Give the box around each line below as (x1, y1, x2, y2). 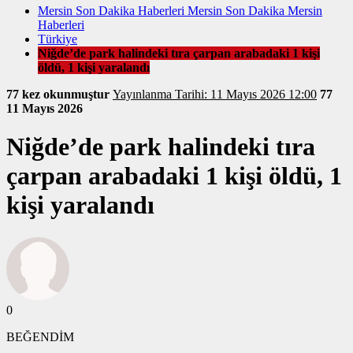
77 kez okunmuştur (6, 87, 113, 102)
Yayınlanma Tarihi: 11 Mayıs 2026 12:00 (175, 87, 317, 102)
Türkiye (38, 32, 77, 46)
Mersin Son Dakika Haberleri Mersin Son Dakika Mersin (38, 4, 322, 18)
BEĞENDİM (6, 329, 74, 344)
